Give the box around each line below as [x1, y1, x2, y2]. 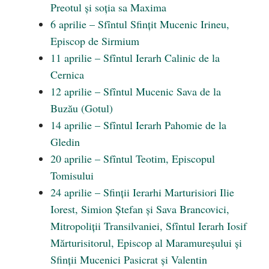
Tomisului [50, 168, 94, 183]
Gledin [50, 134, 80, 149]
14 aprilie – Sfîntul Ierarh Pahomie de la [50, 118, 226, 132]
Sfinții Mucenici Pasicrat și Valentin [50, 252, 207, 267]
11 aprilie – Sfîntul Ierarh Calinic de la [50, 50, 220, 65]
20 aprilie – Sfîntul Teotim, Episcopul [50, 151, 215, 166]
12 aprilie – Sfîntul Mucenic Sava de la [50, 84, 221, 98]
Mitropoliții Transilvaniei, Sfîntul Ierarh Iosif [50, 219, 247, 233]
